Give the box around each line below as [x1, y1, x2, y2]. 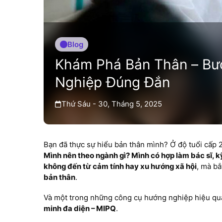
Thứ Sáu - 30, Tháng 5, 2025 [61, 99, 162, 109]
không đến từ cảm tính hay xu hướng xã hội [44, 162, 197, 171]
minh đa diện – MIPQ [44, 204, 116, 214]
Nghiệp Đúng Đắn [55, 73, 170, 91]
